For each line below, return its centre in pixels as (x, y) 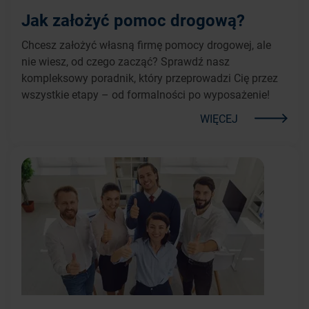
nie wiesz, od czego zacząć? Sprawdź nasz (126, 61)
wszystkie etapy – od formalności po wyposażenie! (146, 94)
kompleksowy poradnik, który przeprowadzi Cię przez (150, 77)
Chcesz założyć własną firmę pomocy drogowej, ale (146, 44)
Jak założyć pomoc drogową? (133, 20)
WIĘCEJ (219, 118)
